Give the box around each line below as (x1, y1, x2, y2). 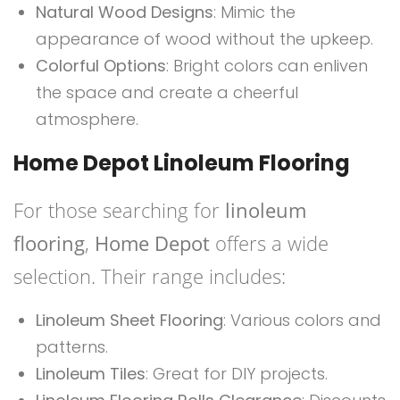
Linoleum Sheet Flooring (36, 309, 223, 332)
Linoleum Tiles (36, 362, 146, 386)
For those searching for (13, 196, 225, 224)
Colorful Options (36, 54, 166, 78)
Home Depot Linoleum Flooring (13, 148, 350, 179)
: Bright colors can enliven (166, 54, 368, 78)
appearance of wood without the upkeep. (36, 28, 373, 51)
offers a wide (210, 229, 329, 257)
